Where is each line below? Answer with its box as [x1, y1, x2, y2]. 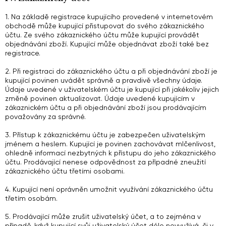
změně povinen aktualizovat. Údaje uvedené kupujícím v [5, 94, 195, 102]
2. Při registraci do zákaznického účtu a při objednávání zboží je [5, 67, 217, 75]
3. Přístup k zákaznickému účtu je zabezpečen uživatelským [5, 131, 205, 139]
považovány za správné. [5, 112, 86, 121]
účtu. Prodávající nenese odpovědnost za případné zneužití [5, 158, 206, 166]
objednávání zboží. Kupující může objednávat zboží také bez [5, 40, 209, 48]
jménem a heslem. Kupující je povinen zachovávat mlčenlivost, [5, 140, 215, 148]
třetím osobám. [5, 194, 58, 202]
